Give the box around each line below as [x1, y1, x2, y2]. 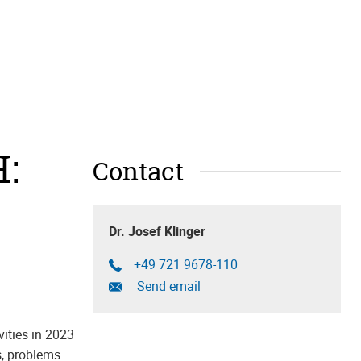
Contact [92, 154, 184, 189]
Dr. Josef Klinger [108, 222, 205, 240]
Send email [133, 277, 201, 296]
